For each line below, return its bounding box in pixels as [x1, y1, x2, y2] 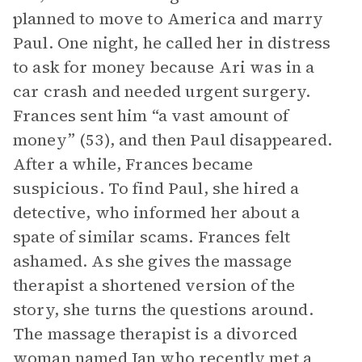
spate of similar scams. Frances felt [13, 225, 291, 248]
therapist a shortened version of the [13, 274, 296, 297]
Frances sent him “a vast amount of [13, 104, 289, 127]
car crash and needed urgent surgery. [13, 80, 311, 103]
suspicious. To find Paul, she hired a [13, 177, 300, 200]
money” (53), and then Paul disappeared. [13, 128, 332, 151]
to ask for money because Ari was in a [13, 56, 315, 78]
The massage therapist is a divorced [13, 322, 298, 345]
